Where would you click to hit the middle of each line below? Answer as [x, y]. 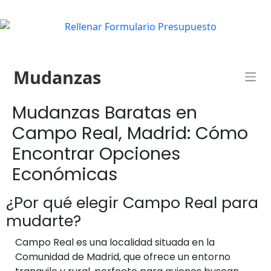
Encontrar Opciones [96, 153]
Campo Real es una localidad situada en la [115, 242]
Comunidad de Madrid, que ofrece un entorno [123, 256]
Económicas [65, 174]
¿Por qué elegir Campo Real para [132, 203]
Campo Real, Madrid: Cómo [130, 133]
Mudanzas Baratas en [105, 112]
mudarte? [44, 221]
